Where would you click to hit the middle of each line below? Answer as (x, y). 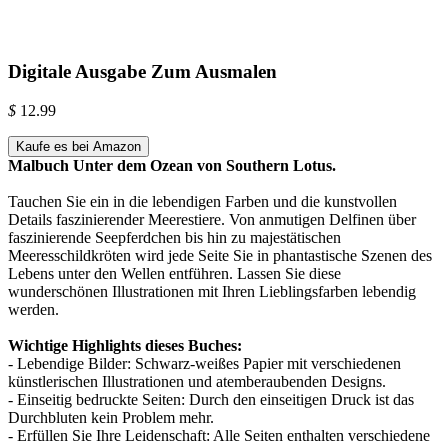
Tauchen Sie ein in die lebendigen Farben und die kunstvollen (202, 201)
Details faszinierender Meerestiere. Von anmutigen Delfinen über (212, 219)
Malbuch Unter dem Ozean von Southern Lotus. (172, 165)
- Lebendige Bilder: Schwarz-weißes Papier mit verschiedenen (204, 363)
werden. (33, 309)
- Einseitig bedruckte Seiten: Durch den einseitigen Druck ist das (211, 399)
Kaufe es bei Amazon (78, 146)
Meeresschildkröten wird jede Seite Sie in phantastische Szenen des (220, 255)
